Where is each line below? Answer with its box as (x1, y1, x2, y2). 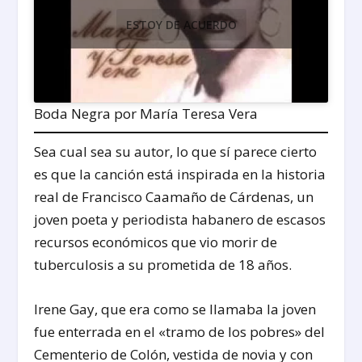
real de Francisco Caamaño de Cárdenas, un (34, 187, 314, 206)
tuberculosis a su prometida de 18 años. (34, 255, 293, 274)
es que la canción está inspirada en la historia (34, 164, 326, 183)
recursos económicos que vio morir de (34, 232, 278, 251)
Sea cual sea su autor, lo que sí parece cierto (34, 141, 318, 161)
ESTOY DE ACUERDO (125, 16, 237, 32)
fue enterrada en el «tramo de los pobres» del (34, 322, 326, 342)
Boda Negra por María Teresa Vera (34, 103, 259, 123)
